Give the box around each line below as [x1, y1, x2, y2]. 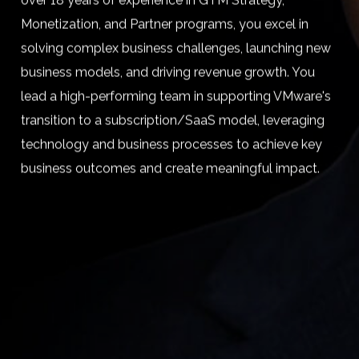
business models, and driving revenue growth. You [20, 64, 315, 80]
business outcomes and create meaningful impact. [20, 160, 320, 176]
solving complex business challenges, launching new [20, 40, 331, 56]
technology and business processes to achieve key [20, 136, 322, 152]
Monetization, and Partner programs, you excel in [20, 16, 309, 32]
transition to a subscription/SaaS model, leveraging [20, 112, 325, 128]
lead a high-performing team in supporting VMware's [20, 88, 331, 104]
